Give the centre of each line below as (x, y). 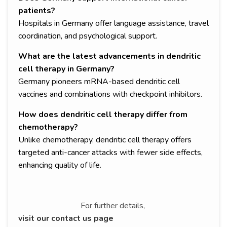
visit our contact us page (66, 219)
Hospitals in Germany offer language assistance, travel (113, 24)
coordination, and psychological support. (88, 36)
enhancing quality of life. (60, 165)
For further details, (113, 206)
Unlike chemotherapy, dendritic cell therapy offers (105, 140)
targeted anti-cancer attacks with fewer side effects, (110, 153)
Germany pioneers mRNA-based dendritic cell (99, 82)
